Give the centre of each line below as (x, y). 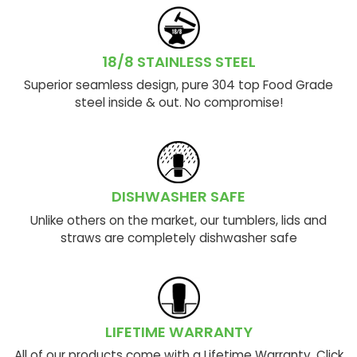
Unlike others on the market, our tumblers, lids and (178, 220)
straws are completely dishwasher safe (178, 237)
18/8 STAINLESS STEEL (178, 61)
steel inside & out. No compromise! (178, 102)
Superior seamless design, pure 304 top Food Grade (178, 85)
